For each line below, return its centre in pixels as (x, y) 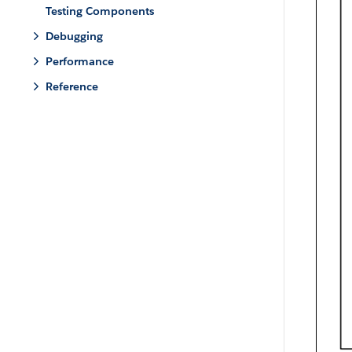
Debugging (74, 36)
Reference (72, 86)
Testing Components (100, 11)
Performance (80, 61)
